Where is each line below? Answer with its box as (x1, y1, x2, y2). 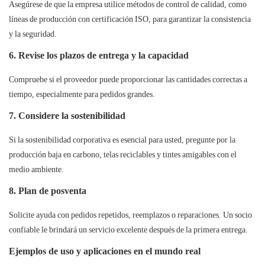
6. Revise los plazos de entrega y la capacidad (9, 50, 189, 62)
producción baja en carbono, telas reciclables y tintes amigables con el (9, 150, 237, 160)
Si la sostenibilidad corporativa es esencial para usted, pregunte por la (9, 135, 235, 145)
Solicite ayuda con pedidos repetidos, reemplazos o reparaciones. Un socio (9, 210, 252, 220)
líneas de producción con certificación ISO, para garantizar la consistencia (9, 14, 251, 24)
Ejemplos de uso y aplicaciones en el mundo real (9, 245, 201, 257)
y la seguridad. (9, 29, 57, 39)
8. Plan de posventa (9, 185, 86, 197)
